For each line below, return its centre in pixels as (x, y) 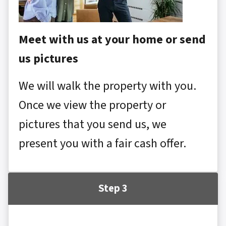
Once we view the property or (92, 105)
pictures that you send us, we (93, 124)
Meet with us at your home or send (112, 39)
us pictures (48, 59)
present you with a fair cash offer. (102, 143)
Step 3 (113, 188)
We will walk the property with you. (107, 86)
